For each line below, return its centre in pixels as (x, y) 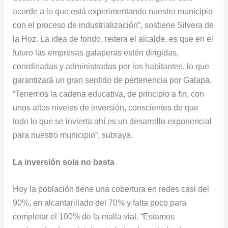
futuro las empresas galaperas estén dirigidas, (96, 52)
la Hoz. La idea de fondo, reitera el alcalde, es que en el (113, 38)
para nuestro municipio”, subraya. (73, 135)
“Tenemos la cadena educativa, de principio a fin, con (109, 93)
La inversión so (43, 162)
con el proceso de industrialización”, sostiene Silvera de (113, 25)
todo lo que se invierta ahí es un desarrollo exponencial (112, 121)
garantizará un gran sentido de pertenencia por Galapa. (112, 80)
